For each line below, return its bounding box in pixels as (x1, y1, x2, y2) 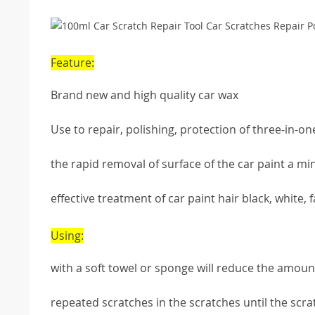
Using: (51, 228, 84, 244)
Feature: (51, 55, 94, 71)
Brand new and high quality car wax (51, 87, 238, 103)
